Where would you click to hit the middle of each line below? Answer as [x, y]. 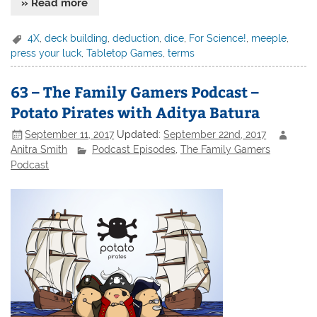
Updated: [140, 134]
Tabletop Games [125, 53]
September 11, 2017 [70, 134]
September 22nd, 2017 [215, 134]
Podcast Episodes [134, 150]
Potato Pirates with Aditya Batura [136, 113]
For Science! [218, 38]
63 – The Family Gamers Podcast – [135, 92]
